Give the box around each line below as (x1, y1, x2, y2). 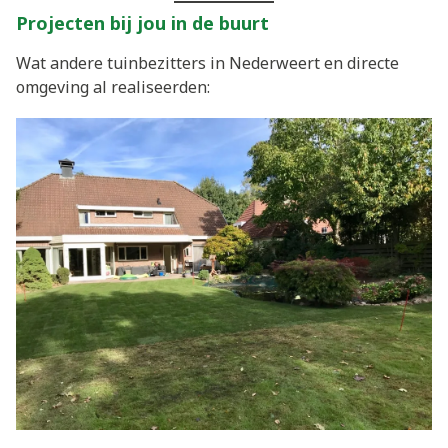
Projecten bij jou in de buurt (16, 10, 269, 35)
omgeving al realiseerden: (16, 75, 210, 98)
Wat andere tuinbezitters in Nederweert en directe (16, 51, 399, 74)
